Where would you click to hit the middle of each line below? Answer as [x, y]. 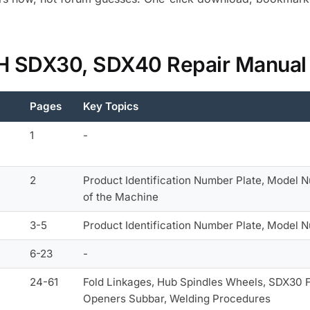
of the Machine [121, 197]
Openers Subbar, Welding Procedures [177, 298]
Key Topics [111, 106]
